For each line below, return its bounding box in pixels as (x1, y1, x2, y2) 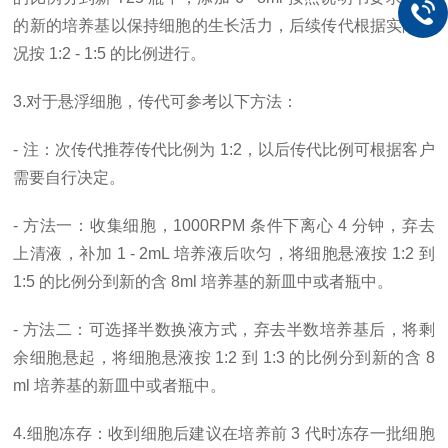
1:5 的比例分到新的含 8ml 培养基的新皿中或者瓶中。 (13, 273, 394, 290)
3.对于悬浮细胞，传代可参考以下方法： (13, 93, 299, 110)
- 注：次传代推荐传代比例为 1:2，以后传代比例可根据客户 (13, 141, 435, 158)
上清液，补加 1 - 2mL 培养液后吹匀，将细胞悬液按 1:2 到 (13, 245, 435, 262)
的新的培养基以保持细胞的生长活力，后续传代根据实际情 (13, 17, 435, 34)
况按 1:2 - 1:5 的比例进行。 (13, 45, 207, 62)
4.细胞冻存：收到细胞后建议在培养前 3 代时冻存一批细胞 (13, 425, 435, 442)
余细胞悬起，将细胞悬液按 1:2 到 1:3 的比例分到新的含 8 (13, 349, 435, 366)
